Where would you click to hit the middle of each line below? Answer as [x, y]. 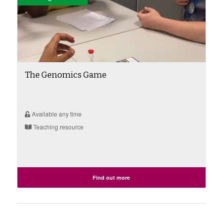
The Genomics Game [65, 75]
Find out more [111, 177]
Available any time [56, 113]
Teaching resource [57, 126]
